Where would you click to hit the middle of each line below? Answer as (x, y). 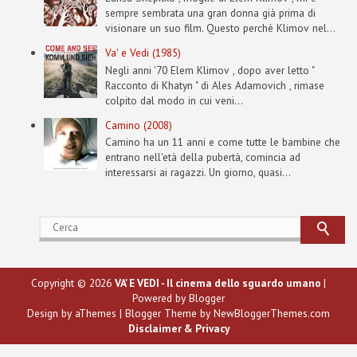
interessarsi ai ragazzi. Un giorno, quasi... (198, 173)
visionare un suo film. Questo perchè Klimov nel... (220, 27)
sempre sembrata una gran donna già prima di (210, 12)
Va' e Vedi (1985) (143, 52)
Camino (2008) (139, 125)
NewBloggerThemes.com (272, 314)
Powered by (161, 298)
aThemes (96, 314)
